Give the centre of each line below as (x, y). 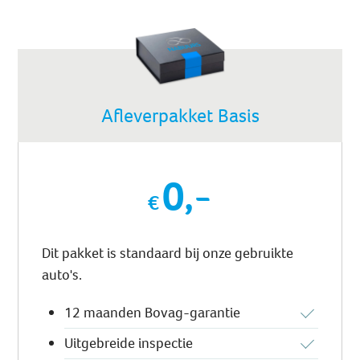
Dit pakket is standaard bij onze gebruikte (168, 254)
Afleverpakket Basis (180, 116)
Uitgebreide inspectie (129, 344)
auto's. (62, 275)
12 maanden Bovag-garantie (153, 313)
